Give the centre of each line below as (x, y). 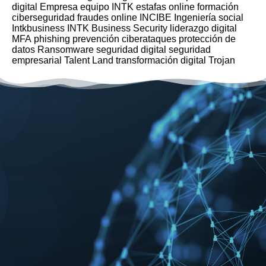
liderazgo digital (203, 28)
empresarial (37, 60)
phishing (52, 39)
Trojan (222, 60)
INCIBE (156, 18)
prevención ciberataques (124, 39)
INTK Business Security (117, 28)
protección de (207, 39)
